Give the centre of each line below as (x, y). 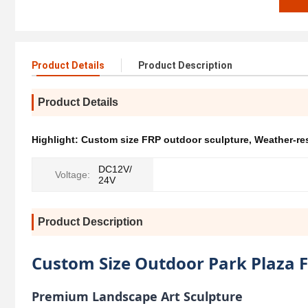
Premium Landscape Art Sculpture (137, 297)
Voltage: (73, 175)
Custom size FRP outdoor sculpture (165, 140)
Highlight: (56, 140)
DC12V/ (115, 169)
